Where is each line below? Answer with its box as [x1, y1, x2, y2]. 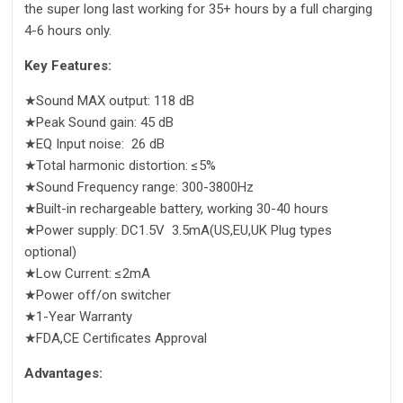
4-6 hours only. [24, 22, 112, 40]
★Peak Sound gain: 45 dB [24, 114, 174, 131]
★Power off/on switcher [24, 287, 171, 304]
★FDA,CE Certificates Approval [24, 330, 207, 347]
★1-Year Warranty [24, 309, 132, 326]
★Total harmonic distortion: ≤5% [24, 157, 216, 175]
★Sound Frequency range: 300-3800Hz [24, 179, 254, 196]
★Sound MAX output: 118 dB [24, 93, 194, 110]
